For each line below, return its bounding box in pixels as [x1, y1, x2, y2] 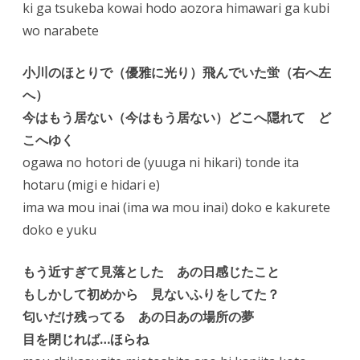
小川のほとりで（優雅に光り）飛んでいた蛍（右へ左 [22, 63, 331, 81]
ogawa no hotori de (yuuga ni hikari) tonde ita [22, 153, 299, 171]
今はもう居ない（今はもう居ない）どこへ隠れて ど [22, 108, 331, 126]
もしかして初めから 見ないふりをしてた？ [22, 285, 280, 303]
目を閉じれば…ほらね [22, 330, 149, 348]
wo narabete [22, 22, 99, 39]
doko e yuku [22, 221, 96, 239]
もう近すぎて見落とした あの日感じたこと [22, 263, 280, 280]
